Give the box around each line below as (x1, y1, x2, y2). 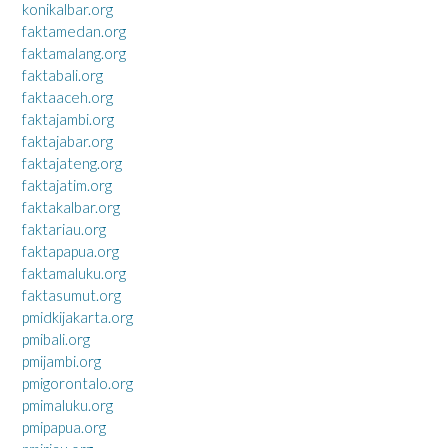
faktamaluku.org (22, 264, 126, 282)
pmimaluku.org (22, 396, 113, 414)
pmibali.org (22, 330, 90, 348)
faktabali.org (22, 66, 103, 84)
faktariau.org (22, 220, 106, 238)
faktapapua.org (22, 242, 119, 260)
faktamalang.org (22, 44, 126, 62)
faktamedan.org (22, 22, 126, 40)
